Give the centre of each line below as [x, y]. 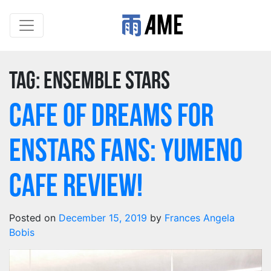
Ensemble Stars [107, 82]
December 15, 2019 [103, 218]
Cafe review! [76, 188]
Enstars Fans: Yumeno [126, 153]
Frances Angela [200, 218]
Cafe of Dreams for [111, 118]
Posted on [34, 218]
